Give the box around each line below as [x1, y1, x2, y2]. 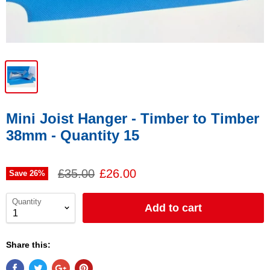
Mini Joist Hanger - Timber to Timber [6, 110, 259, 127]
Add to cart [145, 202, 202, 214]
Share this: [6, 240, 51, 250]
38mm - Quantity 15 [6, 127, 139, 143]
